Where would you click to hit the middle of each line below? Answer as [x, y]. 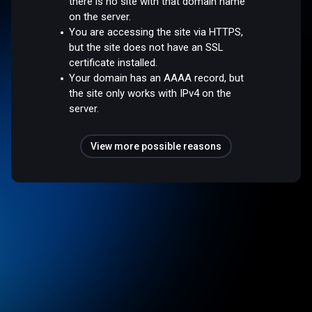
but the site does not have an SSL [146, 47]
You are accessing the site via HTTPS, [156, 32]
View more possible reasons [156, 146]
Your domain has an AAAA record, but [157, 78]
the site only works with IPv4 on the [150, 93]
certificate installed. [114, 62]
